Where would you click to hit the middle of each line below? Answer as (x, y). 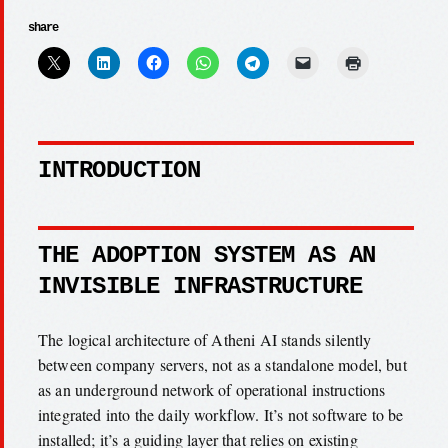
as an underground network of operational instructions (212, 389)
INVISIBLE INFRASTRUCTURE (200, 286)
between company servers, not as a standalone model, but (222, 364)
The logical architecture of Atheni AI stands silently (205, 339)
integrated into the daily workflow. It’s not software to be (221, 414)
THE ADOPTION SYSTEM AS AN (207, 255)
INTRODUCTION (119, 170)
